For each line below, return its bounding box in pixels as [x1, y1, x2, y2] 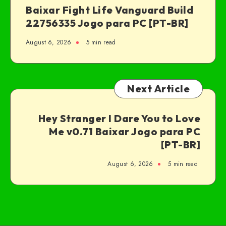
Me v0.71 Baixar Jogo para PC [49, 125, 200, 138]
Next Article [127, 82, 190, 95]
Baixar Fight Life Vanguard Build [26, 4, 193, 17]
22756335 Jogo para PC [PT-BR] [26, 17, 189, 30]
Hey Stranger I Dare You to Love [38, 112, 200, 125]
